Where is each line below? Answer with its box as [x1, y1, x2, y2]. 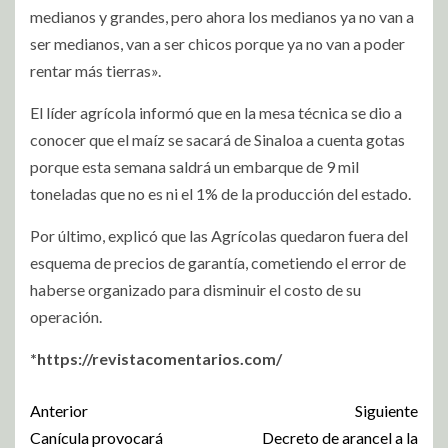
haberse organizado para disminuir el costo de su [30, 279, 361, 299]
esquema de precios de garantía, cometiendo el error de [30, 252, 406, 272]
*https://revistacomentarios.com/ [30, 348, 282, 368]
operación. [30, 306, 102, 326]
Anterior [30, 400, 88, 420]
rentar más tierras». [30, 60, 161, 80]
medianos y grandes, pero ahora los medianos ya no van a [30, 6, 414, 26]
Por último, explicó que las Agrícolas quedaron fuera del [30, 225, 408, 245]
